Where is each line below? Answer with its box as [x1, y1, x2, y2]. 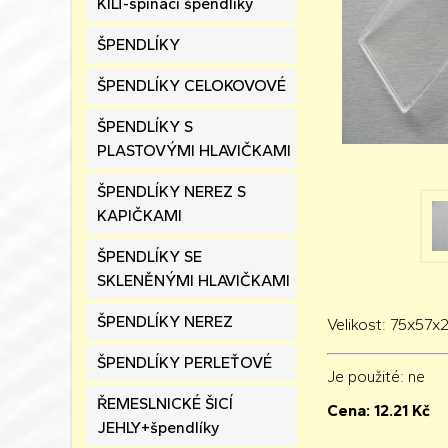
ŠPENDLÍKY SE [97, 247, 202, 266]
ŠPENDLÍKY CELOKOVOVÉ [97, 76, 286, 95]
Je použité [327, 367, 400, 386]
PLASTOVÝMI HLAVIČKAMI [97, 141, 291, 160]
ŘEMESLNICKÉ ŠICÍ [97, 394, 233, 413]
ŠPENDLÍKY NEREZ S [97, 182, 246, 201]
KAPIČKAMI [97, 206, 182, 225]
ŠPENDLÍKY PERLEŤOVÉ [97, 353, 272, 372]
